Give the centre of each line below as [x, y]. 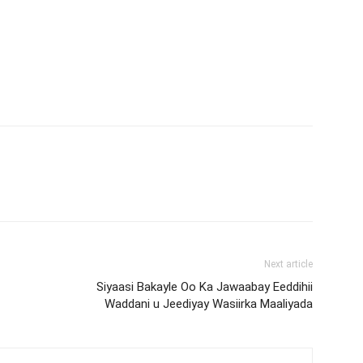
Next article [288, 264]
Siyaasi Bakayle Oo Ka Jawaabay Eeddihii [205, 286]
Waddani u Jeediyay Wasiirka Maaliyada [209, 303]
